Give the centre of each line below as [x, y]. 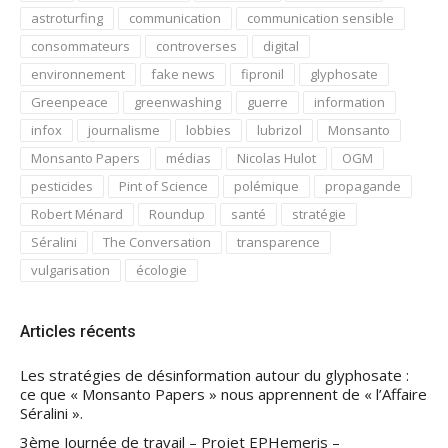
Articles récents [78, 332]
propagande [363, 186]
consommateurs [80, 46]
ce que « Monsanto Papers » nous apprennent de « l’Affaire [223, 394]
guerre [267, 102]
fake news [183, 74]
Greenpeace [69, 102]
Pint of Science [163, 186]
